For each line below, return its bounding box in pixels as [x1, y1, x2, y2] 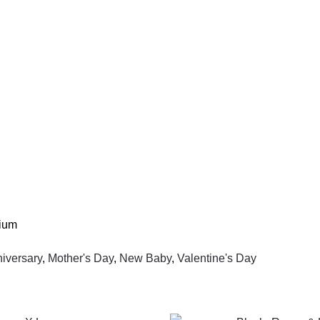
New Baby [119, 252, 171, 265]
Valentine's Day [177, 252, 256, 265]
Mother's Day [48, 252, 114, 265]
